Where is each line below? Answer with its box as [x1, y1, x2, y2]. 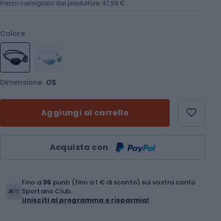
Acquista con [49, 141, 109, 153]
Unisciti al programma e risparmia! [22, 195, 149, 205]
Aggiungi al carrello [41, 107, 129, 118]
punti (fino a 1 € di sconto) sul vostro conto [51, 177, 196, 187]
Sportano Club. [22, 186, 73, 196]
